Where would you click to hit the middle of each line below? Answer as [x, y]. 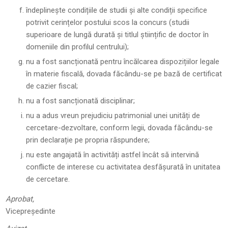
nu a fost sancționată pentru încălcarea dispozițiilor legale [123, 62]
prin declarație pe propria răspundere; [88, 140]
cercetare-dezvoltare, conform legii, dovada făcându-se [120, 128]
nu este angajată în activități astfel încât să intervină [113, 155]
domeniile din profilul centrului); [78, 47]
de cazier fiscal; [52, 86]
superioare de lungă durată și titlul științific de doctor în [118, 35]
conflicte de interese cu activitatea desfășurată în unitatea [123, 167]
